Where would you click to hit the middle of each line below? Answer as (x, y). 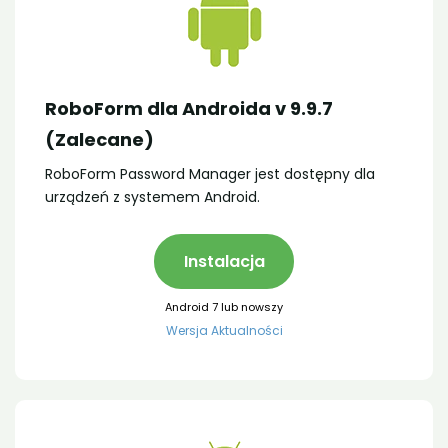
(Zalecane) (99, 139)
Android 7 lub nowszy (224, 307)
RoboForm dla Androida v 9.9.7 (189, 108)
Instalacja (224, 261)
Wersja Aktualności (224, 330)
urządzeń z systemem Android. (152, 197)
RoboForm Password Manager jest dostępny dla (210, 174)
